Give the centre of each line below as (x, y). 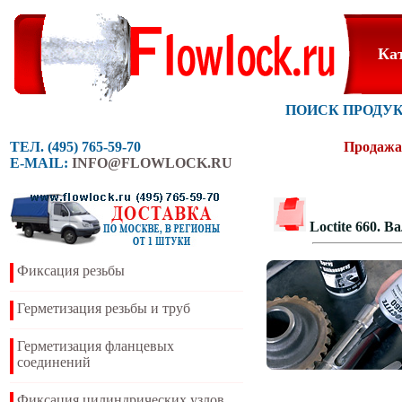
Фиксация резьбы (71, 271)
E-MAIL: (41, 163)
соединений (54, 362)
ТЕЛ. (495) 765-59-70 (75, 147)
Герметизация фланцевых (96, 346)
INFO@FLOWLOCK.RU (152, 163)
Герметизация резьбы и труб (104, 308)
